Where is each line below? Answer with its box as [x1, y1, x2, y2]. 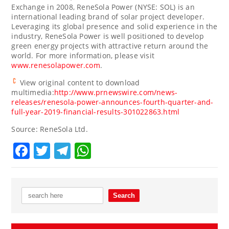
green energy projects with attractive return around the [11, 40, 208, 51]
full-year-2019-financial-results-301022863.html [11, 106, 180, 117]
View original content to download [17, 77, 140, 87]
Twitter [50, 139, 105, 162]
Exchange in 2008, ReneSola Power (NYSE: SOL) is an [11, 2, 195, 12]
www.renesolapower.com [11, 60, 100, 70]
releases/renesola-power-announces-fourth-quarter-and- [11, 97, 214, 107]
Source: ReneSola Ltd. [11, 124, 88, 134]
